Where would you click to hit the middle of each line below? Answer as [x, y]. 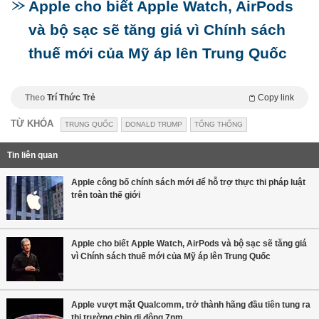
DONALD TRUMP [154, 124]
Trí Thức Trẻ [71, 97]
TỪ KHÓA [32, 123]
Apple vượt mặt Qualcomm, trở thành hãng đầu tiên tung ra [191, 304]
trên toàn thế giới [106, 195]
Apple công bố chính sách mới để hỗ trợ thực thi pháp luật [188, 182]
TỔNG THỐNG [219, 124]
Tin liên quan [32, 155]
